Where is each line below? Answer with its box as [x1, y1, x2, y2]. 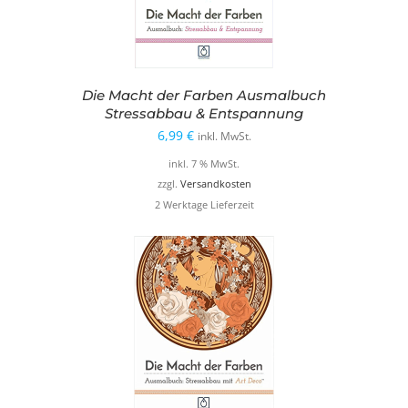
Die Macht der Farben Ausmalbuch [82, 87, 326, 105]
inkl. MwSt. [197, 129, 251, 144]
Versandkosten [179, 178, 251, 191]
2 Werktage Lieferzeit [154, 198, 254, 211]
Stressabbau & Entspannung [105, 105, 303, 123]
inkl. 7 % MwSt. [168, 158, 240, 171]
